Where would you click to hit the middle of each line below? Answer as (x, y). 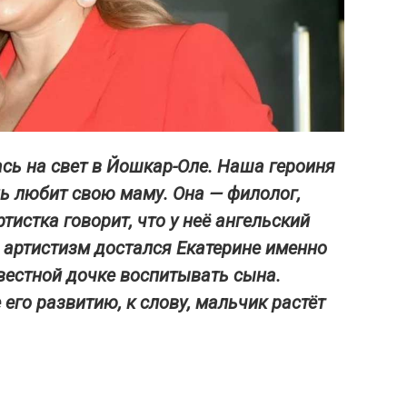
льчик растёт (272, 303)
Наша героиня (276, 167)
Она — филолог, (237, 194)
